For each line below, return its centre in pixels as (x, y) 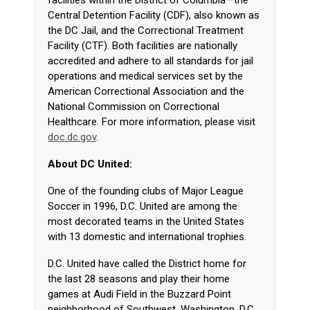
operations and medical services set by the (145, 76)
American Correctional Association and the (146, 92)
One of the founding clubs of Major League (146, 191)
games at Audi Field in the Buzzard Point (139, 294)
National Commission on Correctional (134, 107)
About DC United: (90, 164)
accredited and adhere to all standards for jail (151, 61)
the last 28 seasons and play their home (139, 279)
